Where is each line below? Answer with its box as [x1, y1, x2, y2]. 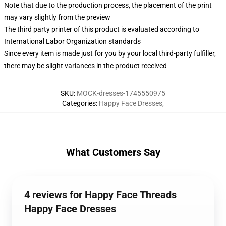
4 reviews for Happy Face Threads [24, 189, 177, 201]
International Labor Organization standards [4, 37, 141, 45]
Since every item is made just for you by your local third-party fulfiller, [4, 49, 216, 58]
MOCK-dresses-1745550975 [77, 89, 165, 97]
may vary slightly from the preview [4, 13, 110, 21]
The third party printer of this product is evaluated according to [4, 25, 199, 33]
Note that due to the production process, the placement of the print [4, 1, 212, 9]
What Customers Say [66, 146, 160, 158]
